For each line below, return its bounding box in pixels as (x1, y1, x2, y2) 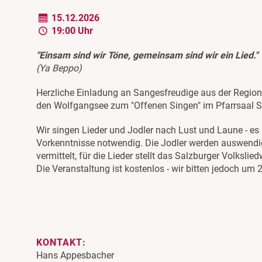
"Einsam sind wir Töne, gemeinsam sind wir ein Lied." (36, 49, 258, 61)
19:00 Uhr (49, 25, 94, 36)
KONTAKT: (36, 236, 86, 248)
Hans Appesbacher (36, 249, 114, 261)
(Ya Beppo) (36, 62, 82, 74)
